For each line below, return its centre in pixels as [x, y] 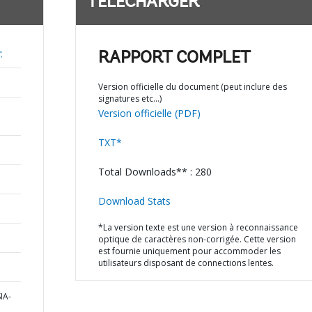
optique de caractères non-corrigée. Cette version [197, 239]
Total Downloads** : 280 [155, 172]
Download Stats [134, 201]
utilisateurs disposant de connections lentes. [186, 263]
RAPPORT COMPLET [174, 58]
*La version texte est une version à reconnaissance [198, 227]
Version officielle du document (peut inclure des [192, 87]
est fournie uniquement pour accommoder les [189, 251]
